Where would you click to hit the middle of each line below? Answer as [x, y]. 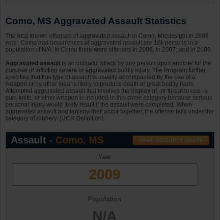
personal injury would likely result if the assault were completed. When [99, 105]
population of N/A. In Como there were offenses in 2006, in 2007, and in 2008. [109, 50]
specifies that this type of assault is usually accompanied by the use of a [100, 77]
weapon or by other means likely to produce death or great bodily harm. [100, 84]
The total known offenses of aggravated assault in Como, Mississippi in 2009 [107, 36]
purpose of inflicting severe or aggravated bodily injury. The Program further [106, 70]
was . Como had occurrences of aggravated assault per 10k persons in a [102, 43]
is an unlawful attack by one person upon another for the [136, 64]
